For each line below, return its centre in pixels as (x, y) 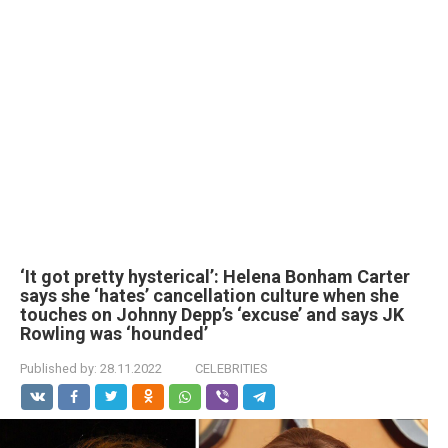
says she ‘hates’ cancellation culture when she (209, 295)
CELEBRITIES (231, 368)
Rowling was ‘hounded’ (114, 333)
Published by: (58, 368)
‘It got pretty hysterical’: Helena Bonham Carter (215, 276)
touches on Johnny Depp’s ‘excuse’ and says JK (212, 314)
